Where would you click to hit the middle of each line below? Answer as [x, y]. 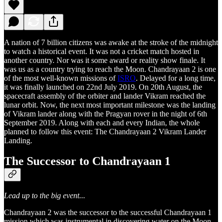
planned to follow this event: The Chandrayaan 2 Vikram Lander [105, 131]
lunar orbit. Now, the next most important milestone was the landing [110, 105]
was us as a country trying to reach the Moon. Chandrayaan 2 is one [110, 69]
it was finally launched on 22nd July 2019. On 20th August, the [103, 87]
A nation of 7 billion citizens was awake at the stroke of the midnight [111, 42]
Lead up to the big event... [45, 196]
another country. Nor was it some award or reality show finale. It [105, 60]
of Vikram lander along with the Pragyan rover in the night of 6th [106, 113]
